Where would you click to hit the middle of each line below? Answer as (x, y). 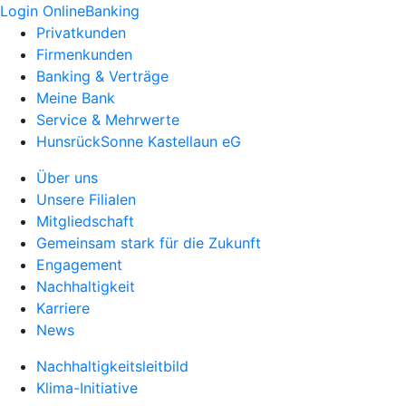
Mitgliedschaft (85, 221)
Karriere (63, 308)
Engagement (79, 265)
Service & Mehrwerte (108, 120)
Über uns (67, 178)
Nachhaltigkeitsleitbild (112, 366)
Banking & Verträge (102, 76)
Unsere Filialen (86, 199)
